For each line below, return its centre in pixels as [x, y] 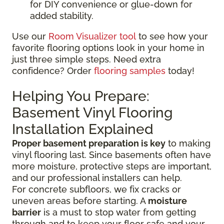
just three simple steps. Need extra [86, 59]
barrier [26, 212]
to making [188, 143]
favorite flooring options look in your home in [108, 48]
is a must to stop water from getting [118, 212]
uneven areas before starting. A [80, 201]
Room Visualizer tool [92, 36]
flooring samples [130, 71]
